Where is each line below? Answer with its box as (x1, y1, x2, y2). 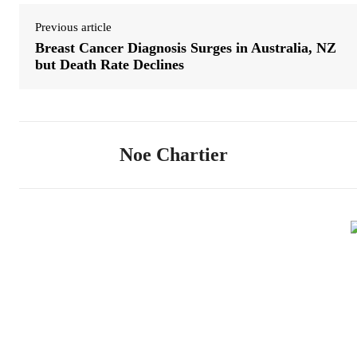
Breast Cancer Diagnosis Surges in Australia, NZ (35, 39, 336, 56)
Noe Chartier (120, 143, 228, 165)
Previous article (35, 20, 112, 33)
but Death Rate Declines (35, 56, 184, 73)
